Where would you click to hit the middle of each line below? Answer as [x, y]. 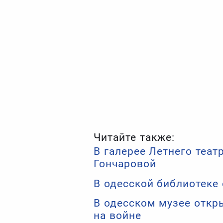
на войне [117, 215]
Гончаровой [125, 163]
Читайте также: [134, 137]
